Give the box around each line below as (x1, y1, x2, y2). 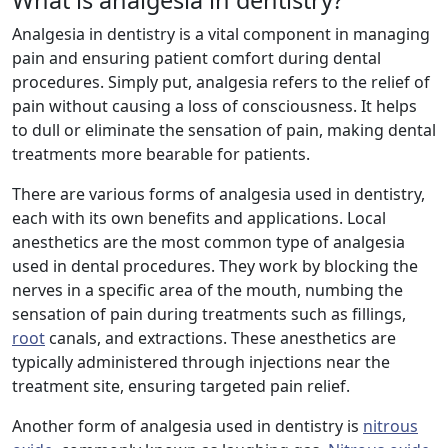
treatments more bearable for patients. (12, 143, 310, 166)
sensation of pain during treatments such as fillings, (12, 303, 406, 326)
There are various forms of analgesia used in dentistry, (12, 183, 425, 206)
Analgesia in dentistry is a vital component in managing (12, 23, 430, 46)
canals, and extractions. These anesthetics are (45, 327, 396, 350)
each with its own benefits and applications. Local (12, 207, 386, 230)
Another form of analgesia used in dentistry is (12, 415, 363, 438)
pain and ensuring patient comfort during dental (12, 47, 381, 70)
